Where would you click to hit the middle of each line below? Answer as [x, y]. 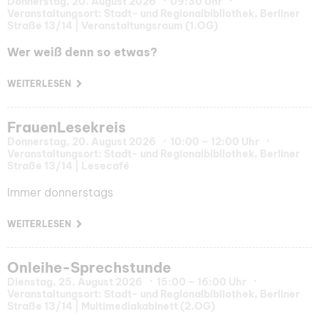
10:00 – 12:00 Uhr [215, 142]
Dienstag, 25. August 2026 [75, 282]
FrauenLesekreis [67, 127]
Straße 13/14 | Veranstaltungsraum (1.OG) [113, 26]
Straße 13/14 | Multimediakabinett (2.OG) [111, 307]
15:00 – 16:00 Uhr [202, 282]
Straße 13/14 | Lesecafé [68, 166]
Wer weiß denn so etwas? [82, 52]
